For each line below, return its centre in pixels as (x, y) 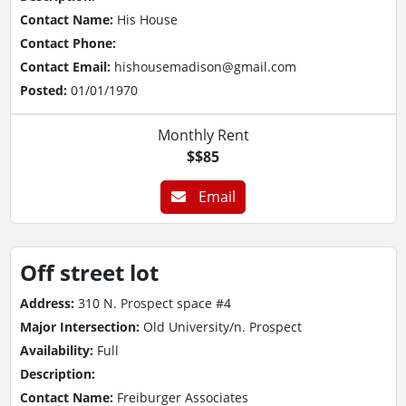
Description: (57, 373)
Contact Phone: (68, 43)
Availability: (58, 350)
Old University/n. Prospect (222, 326)
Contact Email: (67, 67)
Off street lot (89, 272)
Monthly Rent (203, 135)
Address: (48, 303)
